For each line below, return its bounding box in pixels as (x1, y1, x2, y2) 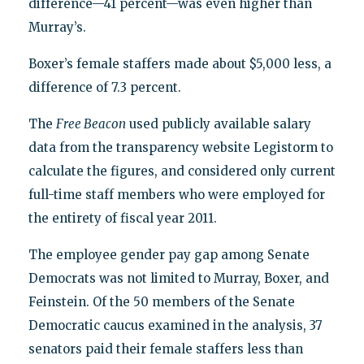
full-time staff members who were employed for (28, 187, 325, 203)
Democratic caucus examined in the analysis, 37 (28, 318, 323, 334)
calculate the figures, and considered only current (28, 163, 336, 180)
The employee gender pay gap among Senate (28, 247, 310, 263)
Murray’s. (28, 19, 86, 36)
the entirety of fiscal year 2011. (28, 210, 217, 227)
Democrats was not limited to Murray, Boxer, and (28, 271, 329, 287)
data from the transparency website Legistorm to (28, 140, 333, 156)
